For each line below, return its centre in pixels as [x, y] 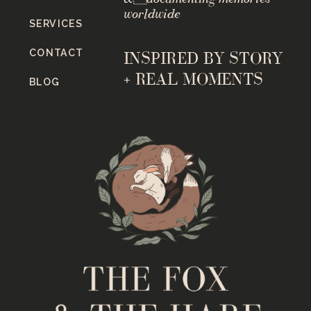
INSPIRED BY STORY [203, 58]
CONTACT [56, 53]
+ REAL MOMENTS [193, 79]
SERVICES [56, 24]
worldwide [151, 14]
